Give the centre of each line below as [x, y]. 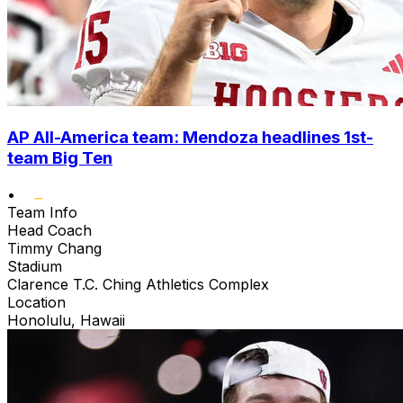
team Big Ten [60, 158]
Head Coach [49, 230]
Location [36, 302]
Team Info [42, 212]
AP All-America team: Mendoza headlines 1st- [190, 138]
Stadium [35, 266]
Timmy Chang [54, 248]
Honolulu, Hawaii [66, 320]
